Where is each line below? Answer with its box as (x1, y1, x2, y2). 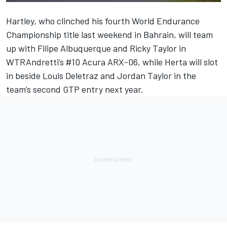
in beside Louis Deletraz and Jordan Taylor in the (6, 69, 196, 81)
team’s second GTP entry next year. (6, 83, 143, 95)
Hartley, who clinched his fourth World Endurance (6, 15, 200, 26)
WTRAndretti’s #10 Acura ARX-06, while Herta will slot (6, 56, 218, 67)
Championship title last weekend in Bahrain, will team (6, 28, 213, 40)
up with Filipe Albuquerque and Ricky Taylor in (6, 42, 186, 54)
